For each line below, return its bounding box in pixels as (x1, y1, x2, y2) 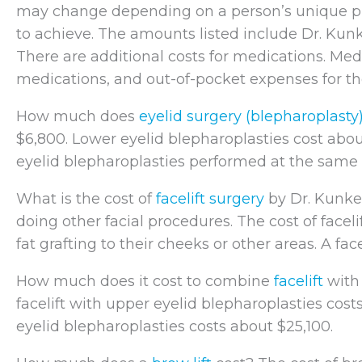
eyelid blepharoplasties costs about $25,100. (16, 317, 333, 335)
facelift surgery (156, 189, 264, 208)
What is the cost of (16, 189, 156, 208)
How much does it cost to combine (16, 271, 274, 290)
